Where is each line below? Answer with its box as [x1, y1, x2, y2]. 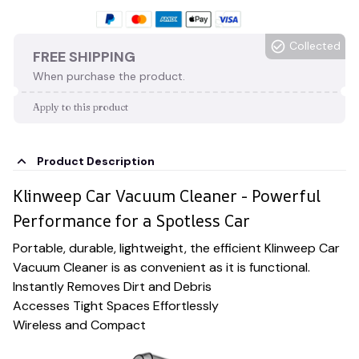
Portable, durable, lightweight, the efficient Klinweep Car [13, 239, 340, 256]
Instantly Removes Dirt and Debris [13, 277, 212, 295]
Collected [289, 38, 341, 54]
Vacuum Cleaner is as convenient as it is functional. [13, 258, 310, 276]
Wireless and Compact [13, 316, 146, 333]
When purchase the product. [33, 68, 185, 83]
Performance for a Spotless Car [13, 210, 250, 232]
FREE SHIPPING [33, 46, 135, 67]
